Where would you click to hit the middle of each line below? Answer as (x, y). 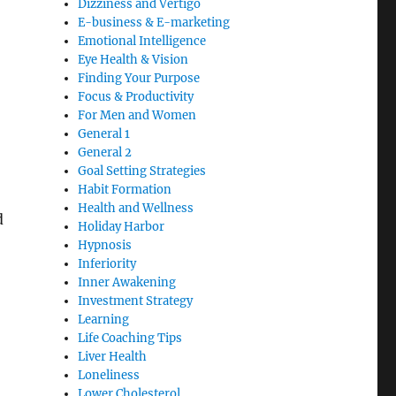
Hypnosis (105, 246)
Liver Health (113, 357)
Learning (104, 320)
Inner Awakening (127, 283)
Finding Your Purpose (139, 79)
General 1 (104, 134)
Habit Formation (125, 190)
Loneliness (109, 376)
